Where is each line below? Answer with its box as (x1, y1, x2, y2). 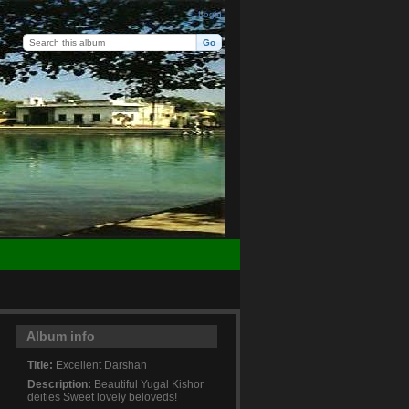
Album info (26, 329, 96, 344)
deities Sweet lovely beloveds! (26, 390, 177, 403)
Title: (26, 358, 53, 371)
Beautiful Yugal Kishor (90, 377, 204, 390)
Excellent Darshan (52, 358, 147, 371)
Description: (26, 377, 91, 390)
